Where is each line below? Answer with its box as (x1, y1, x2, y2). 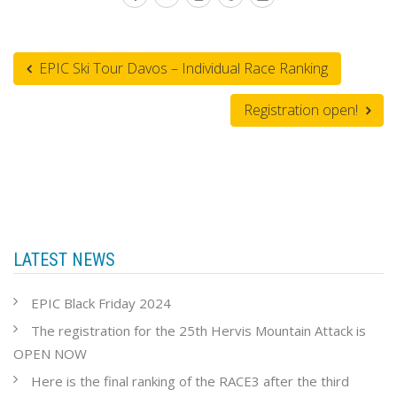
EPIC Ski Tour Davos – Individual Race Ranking (35, 58, 328, 78)
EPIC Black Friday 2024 (31, 293, 171, 312)
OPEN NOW (13, 344, 87, 362)
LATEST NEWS (13, 248, 115, 270)
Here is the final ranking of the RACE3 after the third (31, 371, 349, 390)
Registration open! (244, 99, 362, 120)
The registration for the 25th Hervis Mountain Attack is (31, 321, 366, 339)
